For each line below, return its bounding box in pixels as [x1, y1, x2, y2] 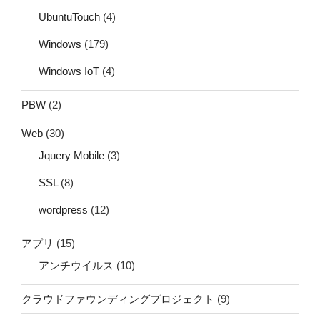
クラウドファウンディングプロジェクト [21, 292, 214, 305]
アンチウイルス [39, 259, 114, 272]
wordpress [39, 204, 88, 216]
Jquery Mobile [39, 149, 104, 162]
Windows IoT [39, 65, 99, 78]
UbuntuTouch [39, 11, 100, 24]
